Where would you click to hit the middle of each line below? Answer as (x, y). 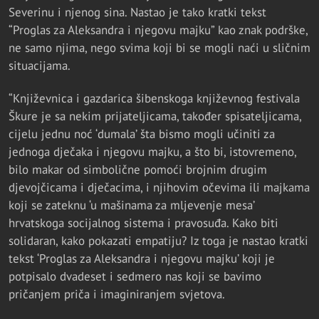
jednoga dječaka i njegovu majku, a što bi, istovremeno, (152, 152)
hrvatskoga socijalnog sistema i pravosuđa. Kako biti (143, 223)
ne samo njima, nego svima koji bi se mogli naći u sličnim (159, 48)
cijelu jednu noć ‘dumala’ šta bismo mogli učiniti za (142, 134)
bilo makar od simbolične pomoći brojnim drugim (138, 170)
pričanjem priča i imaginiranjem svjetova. (117, 294)
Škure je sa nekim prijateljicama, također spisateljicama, (155, 116)
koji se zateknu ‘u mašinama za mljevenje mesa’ (131, 205)
